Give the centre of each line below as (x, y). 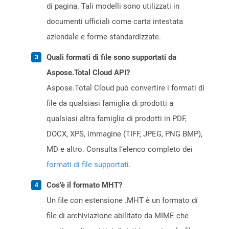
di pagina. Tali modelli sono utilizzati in (113, 6)
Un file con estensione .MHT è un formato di (122, 201)
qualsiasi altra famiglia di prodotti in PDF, (117, 119)
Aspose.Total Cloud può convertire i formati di (125, 88)
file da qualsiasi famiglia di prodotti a (110, 104)
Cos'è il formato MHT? (84, 185)
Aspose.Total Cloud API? (88, 73)
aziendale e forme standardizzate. (104, 37)
